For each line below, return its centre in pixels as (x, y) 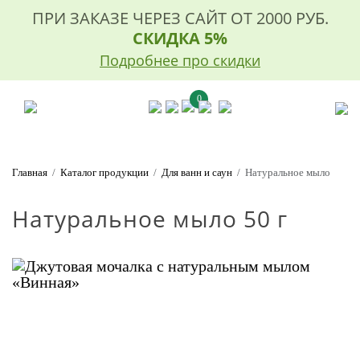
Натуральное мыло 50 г (150, 219)
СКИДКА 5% (180, 38)
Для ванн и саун (197, 172)
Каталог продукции (104, 172)
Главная (30, 172)
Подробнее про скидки (180, 60)
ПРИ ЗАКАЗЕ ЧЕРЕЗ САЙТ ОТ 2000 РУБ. (180, 18)
